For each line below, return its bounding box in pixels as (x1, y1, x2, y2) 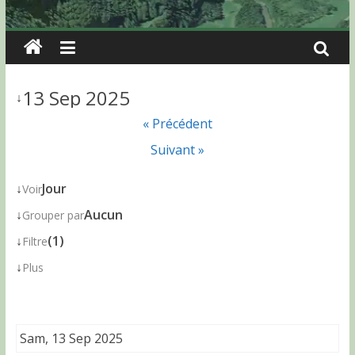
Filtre (21, 234, 48, 249)
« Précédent (142, 115, 212, 132)
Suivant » (150, 141, 204, 158)
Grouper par (21, 208, 84, 223)
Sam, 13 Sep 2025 (19, 330, 123, 347)
